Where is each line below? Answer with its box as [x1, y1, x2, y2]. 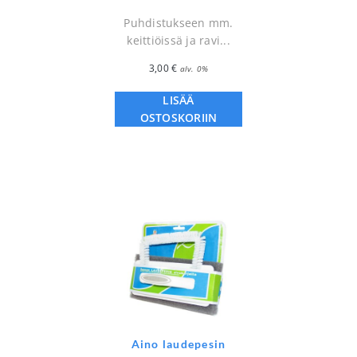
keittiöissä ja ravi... [127, 33, 230, 49]
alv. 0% [179, 63, 209, 75]
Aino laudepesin [131, 336, 226, 351]
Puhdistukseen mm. [124, 15, 233, 31]
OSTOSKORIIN [139, 110, 218, 126]
